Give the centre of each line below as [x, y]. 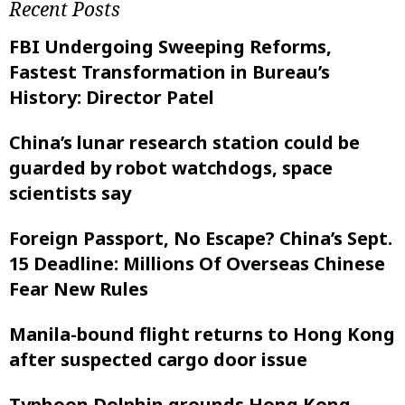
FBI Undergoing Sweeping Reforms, [170, 47]
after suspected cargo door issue [158, 360]
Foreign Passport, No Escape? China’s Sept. [201, 239]
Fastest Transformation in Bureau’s [170, 72]
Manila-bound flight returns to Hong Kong [202, 334]
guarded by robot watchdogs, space [171, 168]
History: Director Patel [112, 98]
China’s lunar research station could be [184, 143]
